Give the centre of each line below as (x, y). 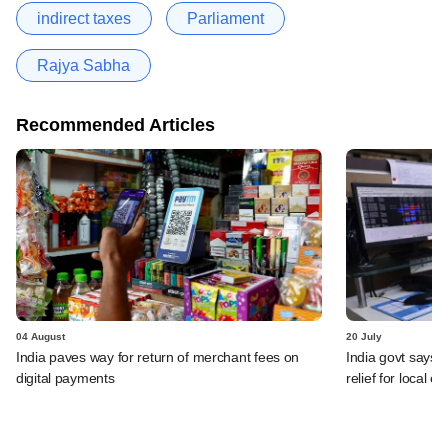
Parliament (225, 18)
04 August (40, 336)
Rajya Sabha (83, 65)
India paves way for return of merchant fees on (158, 356)
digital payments (65, 377)
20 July (364, 336)
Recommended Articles (115, 124)
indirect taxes (84, 18)
